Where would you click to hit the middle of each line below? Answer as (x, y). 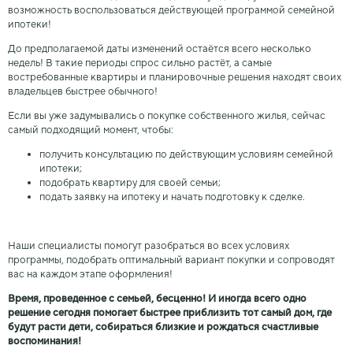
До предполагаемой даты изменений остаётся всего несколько (160, 49)
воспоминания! (45, 341)
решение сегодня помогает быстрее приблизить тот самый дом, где (170, 313)
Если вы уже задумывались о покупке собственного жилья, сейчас (167, 116)
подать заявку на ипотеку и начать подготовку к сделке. (172, 197)
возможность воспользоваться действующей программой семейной (171, 10)
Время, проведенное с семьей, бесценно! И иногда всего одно (157, 299)
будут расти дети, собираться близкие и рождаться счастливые (163, 327)
